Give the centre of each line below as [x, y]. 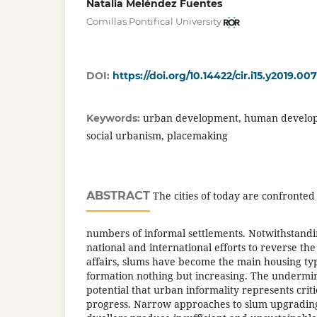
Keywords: [115, 119]
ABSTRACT [118, 196]
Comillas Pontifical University [154, 22]
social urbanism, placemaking [157, 136]
